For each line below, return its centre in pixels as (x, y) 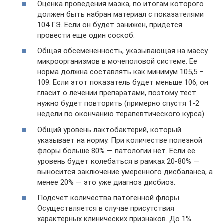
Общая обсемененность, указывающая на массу (123, 51)
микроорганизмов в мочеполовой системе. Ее (117, 62)
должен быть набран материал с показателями (121, 14)
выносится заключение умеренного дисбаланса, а (125, 172)
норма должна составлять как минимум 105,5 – (121, 72)
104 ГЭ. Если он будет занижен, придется (110, 25)
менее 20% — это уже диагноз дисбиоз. (106, 182)
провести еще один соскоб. (86, 35)
